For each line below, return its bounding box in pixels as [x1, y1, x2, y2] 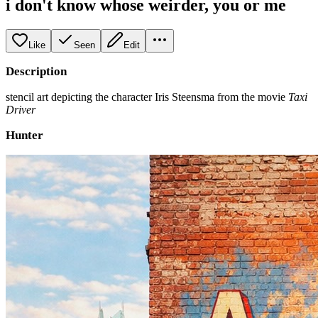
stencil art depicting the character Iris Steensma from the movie [6, 90, 288, 103]
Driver [6, 103, 35, 116]
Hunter [6, 128, 43, 142]
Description [6, 64, 67, 78]
